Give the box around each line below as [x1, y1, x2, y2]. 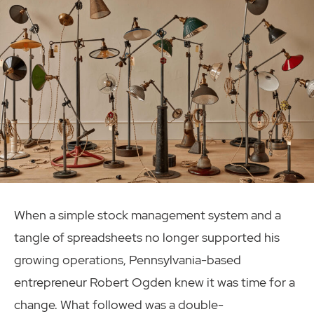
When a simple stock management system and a [14, 207, 281, 224]
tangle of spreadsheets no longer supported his [14, 229, 280, 246]
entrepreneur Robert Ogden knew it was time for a [14, 274, 295, 291]
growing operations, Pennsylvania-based [14, 252, 241, 268]
